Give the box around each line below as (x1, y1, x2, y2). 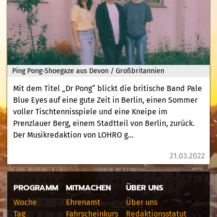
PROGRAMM (14, 182, 58, 194)
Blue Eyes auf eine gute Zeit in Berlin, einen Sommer (13, 95, 198, 105)
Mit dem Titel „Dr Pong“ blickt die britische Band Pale (13, 84, 202, 93)
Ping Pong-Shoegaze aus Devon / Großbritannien (12, 67, 164, 75)
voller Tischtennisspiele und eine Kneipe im (13, 107, 168, 116)
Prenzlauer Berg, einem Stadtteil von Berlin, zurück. (13, 119, 195, 128)
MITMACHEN (66, 182, 111, 194)
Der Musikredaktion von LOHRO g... (13, 130, 134, 139)
